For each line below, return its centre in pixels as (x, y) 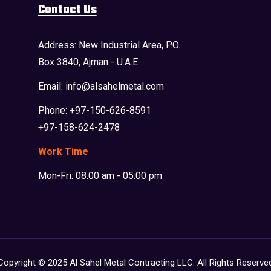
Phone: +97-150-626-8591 (94, 110)
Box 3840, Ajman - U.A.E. (89, 62)
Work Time (63, 151)
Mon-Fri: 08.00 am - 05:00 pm (100, 175)
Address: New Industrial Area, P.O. (109, 45)
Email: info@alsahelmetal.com (101, 86)
